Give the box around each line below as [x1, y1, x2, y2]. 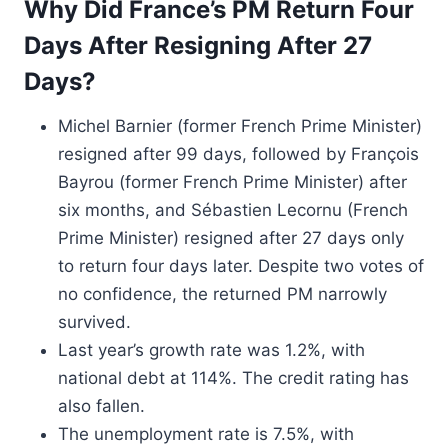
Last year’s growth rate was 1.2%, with [58, 340, 365, 360]
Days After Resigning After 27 [24, 31, 372, 60]
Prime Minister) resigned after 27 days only [58, 228, 404, 248]
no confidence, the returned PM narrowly [58, 284, 387, 304]
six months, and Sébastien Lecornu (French [58, 200, 408, 220]
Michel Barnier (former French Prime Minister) [58, 116, 422, 136]
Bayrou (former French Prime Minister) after [58, 172, 407, 192]
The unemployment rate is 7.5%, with [58, 424, 354, 444]
